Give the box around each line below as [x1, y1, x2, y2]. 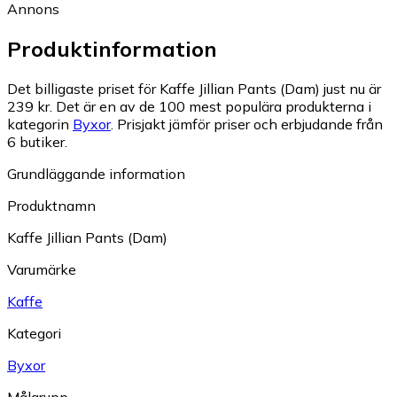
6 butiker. [7, 132, 67, 151]
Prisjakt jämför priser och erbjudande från [117, 114, 383, 133]
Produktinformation [7, 35, 217, 62]
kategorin [7, 114, 73, 133]
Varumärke [7, 260, 76, 278]
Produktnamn [7, 196, 96, 214]
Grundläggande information [7, 164, 185, 183]
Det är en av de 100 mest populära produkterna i [56, 97, 371, 115]
